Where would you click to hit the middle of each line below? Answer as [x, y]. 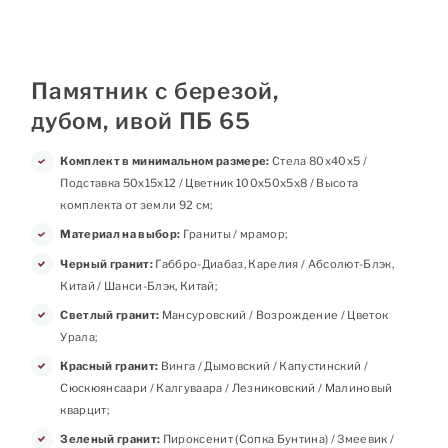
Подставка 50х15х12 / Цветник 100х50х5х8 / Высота [209, 183]
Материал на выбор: [120, 234]
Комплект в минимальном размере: [165, 161]
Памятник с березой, [154, 91]
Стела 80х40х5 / [318, 161]
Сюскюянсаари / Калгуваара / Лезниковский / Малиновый [226, 387]
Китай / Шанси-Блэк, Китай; [139, 285]
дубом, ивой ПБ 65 [141, 121]
